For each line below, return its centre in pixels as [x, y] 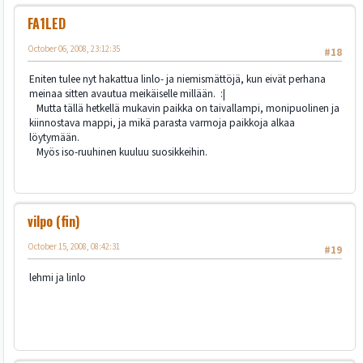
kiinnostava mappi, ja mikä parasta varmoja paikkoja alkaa [162, 123]
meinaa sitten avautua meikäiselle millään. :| [127, 94]
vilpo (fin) [53, 222]
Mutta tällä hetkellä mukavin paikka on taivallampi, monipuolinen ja [184, 109]
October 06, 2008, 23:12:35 [74, 49]
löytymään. [54, 138]
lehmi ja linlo [58, 277]
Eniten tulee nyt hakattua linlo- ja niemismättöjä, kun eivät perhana [177, 79]
